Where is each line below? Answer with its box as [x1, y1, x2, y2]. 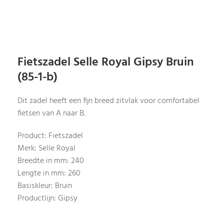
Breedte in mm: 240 [17, 154, 84, 167]
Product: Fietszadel [17, 129, 83, 142]
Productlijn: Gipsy [17, 191, 78, 205]
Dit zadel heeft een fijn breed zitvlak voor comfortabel [17, 94, 200, 107]
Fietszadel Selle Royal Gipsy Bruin [17, 52, 194, 72]
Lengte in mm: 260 [17, 166, 81, 180]
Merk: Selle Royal [17, 141, 76, 155]
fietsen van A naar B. [17, 106, 85, 120]
